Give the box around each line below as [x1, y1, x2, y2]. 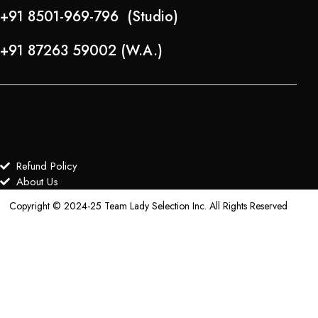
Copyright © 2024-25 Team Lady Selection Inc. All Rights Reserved [9, 199, 287, 213]
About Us [16, 174, 58, 190]
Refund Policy [16, 158, 77, 174]
